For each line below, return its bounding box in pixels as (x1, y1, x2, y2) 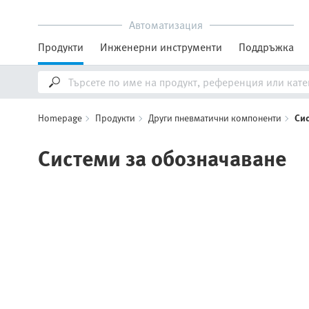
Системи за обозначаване (38, 141, 286, 174)
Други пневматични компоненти (148, 110, 281, 125)
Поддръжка (239, 39, 294, 55)
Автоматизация (129, 17, 203, 33)
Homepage (38, 110, 82, 125)
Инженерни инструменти (100, 39, 222, 55)
